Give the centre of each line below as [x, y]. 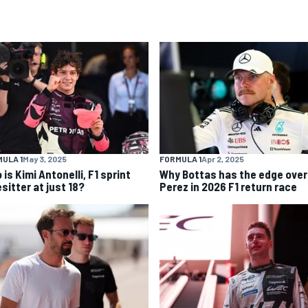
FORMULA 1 [180, 159]
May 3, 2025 [45, 159]
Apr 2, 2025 [223, 159]
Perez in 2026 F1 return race [228, 187]
